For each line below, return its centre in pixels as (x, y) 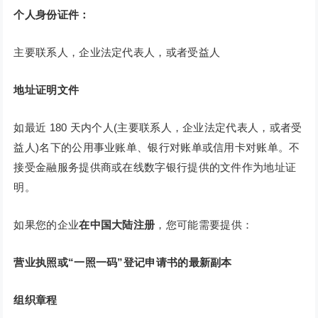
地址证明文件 (46, 90)
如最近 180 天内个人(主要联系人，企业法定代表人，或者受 (158, 128)
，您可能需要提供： (204, 225)
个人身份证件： (52, 15)
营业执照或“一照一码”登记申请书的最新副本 (123, 263)
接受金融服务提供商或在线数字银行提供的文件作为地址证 (155, 168)
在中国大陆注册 (117, 225)
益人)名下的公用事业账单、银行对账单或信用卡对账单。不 (157, 148)
